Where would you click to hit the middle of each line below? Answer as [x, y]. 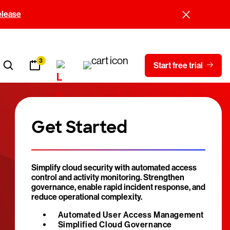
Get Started [79, 127]
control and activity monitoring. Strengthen [108, 177]
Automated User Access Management [131, 215]
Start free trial [178, 65]
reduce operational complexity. [87, 197]
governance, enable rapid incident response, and [118, 187]
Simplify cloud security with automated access [114, 168]
